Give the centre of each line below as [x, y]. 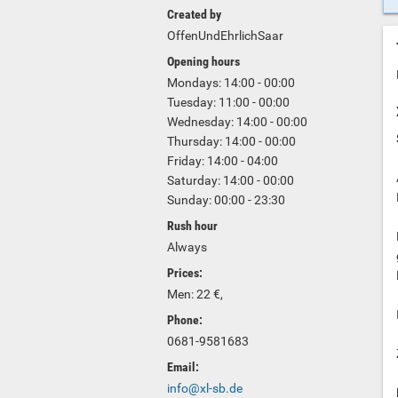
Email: [183, 367]
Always [187, 247]
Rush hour [192, 226]
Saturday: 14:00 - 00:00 [231, 180]
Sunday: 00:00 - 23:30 [226, 200]
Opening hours [203, 61]
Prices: [185, 273]
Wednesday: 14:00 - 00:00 [237, 122]
